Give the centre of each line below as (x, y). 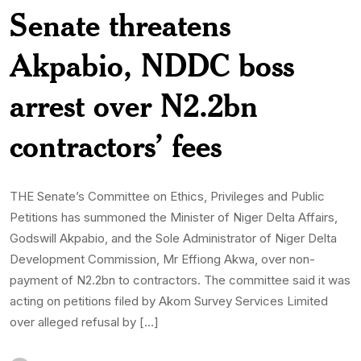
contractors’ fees (116, 145)
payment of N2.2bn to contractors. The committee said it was (180, 280)
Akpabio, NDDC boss (152, 64)
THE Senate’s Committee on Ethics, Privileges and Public (167, 196)
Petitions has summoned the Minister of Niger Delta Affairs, (174, 217)
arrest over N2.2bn (134, 105)
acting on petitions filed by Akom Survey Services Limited (169, 301)
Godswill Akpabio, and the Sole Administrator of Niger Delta (173, 238)
